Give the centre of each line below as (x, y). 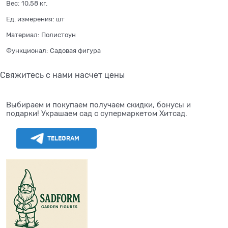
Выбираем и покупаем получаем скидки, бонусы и (98, 105)
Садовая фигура (75, 51)
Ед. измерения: (30, 19)
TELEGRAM (63, 138)
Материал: (23, 35)
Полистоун (59, 35)
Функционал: (27, 51)
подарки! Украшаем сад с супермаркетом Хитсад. (97, 114)
